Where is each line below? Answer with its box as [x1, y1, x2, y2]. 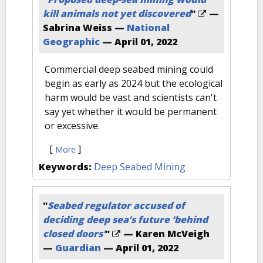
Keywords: [39, 160, 94, 173]
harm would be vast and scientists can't [45, 91, 217, 104]
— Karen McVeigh [121, 227, 210, 240]
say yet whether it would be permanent [45, 105, 217, 118]
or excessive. [45, 119, 100, 132]
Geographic [43, 35, 100, 48]
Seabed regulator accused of [48, 199, 185, 212]
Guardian [55, 241, 101, 254]
